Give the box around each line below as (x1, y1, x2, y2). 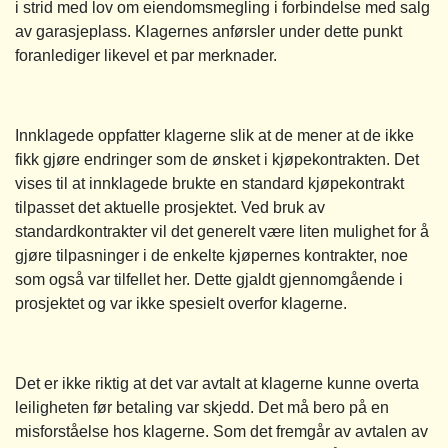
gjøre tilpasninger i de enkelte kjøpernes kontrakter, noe (15, 246, 408, 264)
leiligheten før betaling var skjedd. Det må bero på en (15, 398, 389, 416)
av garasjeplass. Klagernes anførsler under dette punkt (15, 22, 402, 40)
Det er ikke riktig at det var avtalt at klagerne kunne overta (15, 374, 419, 392)
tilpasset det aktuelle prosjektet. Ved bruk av (15, 198, 325, 216)
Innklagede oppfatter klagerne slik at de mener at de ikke (15, 126, 414, 144)
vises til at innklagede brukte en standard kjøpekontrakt (15, 174, 404, 192)
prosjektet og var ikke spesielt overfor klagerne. (15, 294, 347, 312)
